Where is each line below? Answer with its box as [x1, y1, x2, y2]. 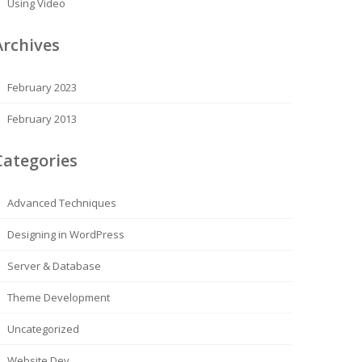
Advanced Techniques [7, 196, 116, 210]
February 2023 [7, 80, 77, 95]
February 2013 [7, 112, 77, 126]
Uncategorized [7, 322, 79, 336]
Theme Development [7, 290, 110, 305]
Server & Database [7, 259, 101, 273]
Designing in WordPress [7, 227, 124, 242]
